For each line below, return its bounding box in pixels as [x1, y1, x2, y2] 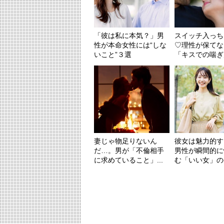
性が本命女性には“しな [94, 41, 166, 49]
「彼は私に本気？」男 [94, 31, 164, 40]
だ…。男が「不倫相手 [94, 146, 164, 155]
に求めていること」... [94, 156, 163, 164]
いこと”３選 [94, 50, 131, 59]
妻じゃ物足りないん [94, 137, 157, 145]
